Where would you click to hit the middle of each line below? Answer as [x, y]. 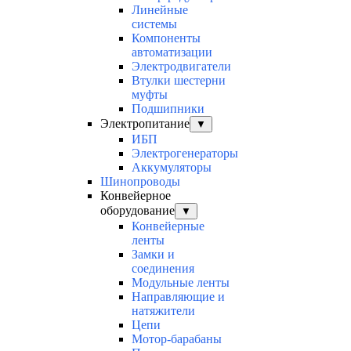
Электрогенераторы [185, 154]
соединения [163, 269]
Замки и [153, 255]
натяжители [163, 311]
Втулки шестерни [179, 81]
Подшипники [168, 109]
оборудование [138, 211]
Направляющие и [178, 297]
